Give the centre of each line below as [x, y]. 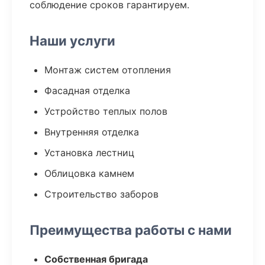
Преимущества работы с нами [131, 230]
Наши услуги [72, 41]
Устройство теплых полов [106, 111]
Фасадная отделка [87, 91]
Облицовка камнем [89, 173]
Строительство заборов [101, 194]
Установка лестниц [89, 153]
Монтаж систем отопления [108, 70]
